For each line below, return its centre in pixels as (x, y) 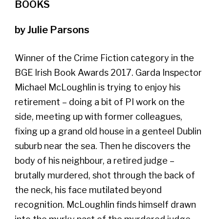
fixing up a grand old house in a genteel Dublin (108, 131)
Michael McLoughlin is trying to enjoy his (98, 87)
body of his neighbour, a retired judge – (95, 160)
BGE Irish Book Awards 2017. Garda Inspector (108, 72)
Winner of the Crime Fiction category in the (104, 58)
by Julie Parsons (52, 30)
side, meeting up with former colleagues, (99, 116)
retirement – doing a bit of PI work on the (100, 102)
